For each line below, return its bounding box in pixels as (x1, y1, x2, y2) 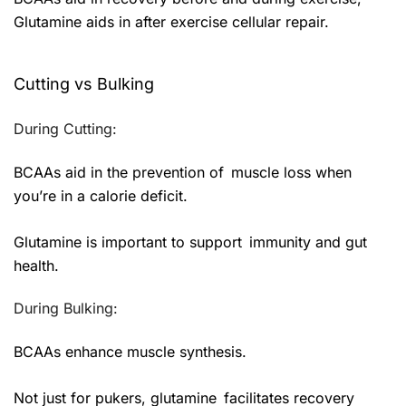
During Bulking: (14, 298, 118, 317)
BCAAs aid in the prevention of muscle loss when (14, 162, 352, 181)
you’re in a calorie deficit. (14, 186, 188, 205)
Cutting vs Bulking (14, 73, 154, 93)
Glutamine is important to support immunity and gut (14, 232, 367, 251)
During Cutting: (14, 119, 117, 138)
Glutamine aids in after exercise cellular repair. (14, 12, 329, 31)
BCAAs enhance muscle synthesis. (14, 342, 246, 361)
